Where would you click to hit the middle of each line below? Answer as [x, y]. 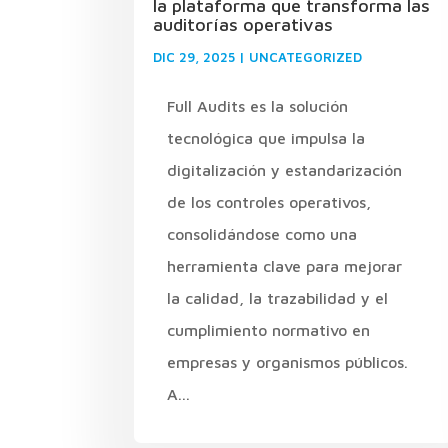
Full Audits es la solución [258, 105]
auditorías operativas [243, 24]
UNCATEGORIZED [306, 56]
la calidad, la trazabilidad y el [278, 297]
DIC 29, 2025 [194, 56]
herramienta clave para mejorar [285, 265]
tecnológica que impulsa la [266, 137]
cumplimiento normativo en [269, 329]
